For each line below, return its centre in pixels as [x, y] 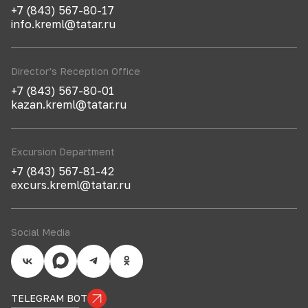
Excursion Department [63, 152]
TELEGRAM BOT [49, 298]
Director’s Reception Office [76, 71]
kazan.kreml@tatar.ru [69, 104]
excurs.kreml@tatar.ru [71, 185]
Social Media [41, 232]
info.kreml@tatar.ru [63, 24]
